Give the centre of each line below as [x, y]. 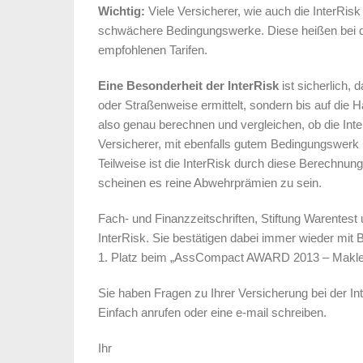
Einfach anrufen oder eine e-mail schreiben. [212, 312]
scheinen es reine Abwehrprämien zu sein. [210, 183]
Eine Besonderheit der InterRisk [188, 85]
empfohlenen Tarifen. [153, 50]
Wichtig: [122, 11]
